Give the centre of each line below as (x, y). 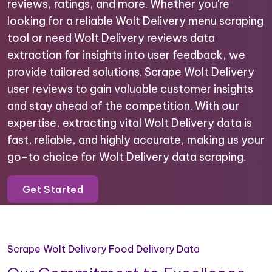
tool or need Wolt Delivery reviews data (111, 38)
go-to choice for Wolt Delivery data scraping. (127, 157)
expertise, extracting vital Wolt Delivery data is (130, 123)
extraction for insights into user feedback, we (126, 55)
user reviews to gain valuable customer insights (130, 89)
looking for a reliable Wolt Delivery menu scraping (135, 21)
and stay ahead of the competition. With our (123, 106)
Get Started (53, 189)
